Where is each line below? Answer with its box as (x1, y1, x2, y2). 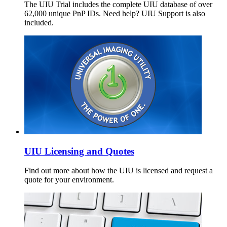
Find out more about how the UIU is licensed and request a (24, 166, 213, 175)
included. (24, 18, 54, 27)
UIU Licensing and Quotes (24, 145, 134, 157)
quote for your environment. (24, 175, 114, 184)
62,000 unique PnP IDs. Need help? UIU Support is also (24, 9, 205, 18)
